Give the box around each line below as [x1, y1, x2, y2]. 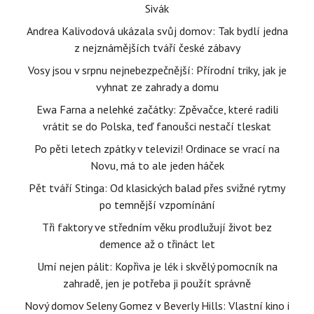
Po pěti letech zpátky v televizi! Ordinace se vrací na [34, 142, 280, 156]
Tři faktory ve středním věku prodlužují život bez [42, 220, 272, 234]
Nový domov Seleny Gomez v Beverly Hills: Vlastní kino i [25, 299, 289, 313]
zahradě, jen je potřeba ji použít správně [63, 276, 251, 290]
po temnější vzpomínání [99, 198, 215, 212]
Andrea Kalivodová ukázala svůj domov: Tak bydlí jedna [26, 24, 288, 38]
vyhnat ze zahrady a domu [95, 80, 219, 94]
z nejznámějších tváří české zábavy [74, 41, 240, 55]
